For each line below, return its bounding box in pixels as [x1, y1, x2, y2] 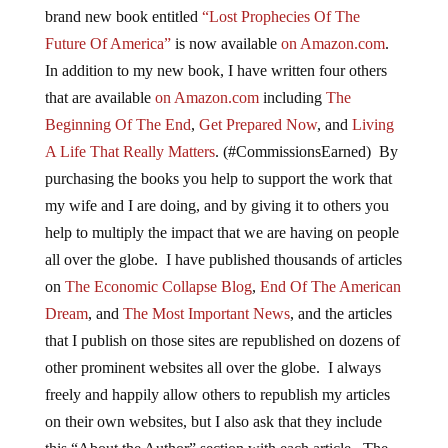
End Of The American [259, 278, 401, 296]
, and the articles [289, 305, 392, 323]
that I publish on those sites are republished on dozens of [44, 332, 400, 350]
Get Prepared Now [198, 116, 317, 134]
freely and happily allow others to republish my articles [44, 386, 390, 404]
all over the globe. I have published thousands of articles [44, 251, 402, 269]
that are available [44, 89, 155, 107]
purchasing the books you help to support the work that [44, 170, 392, 188]
